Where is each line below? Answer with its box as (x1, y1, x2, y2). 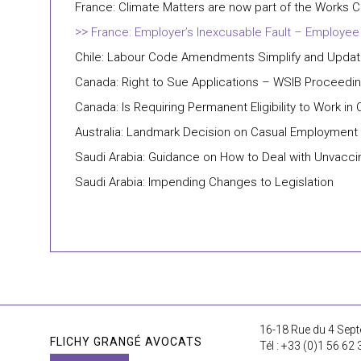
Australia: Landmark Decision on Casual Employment (75, 125, 358, 139)
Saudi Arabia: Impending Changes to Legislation (75, 175, 334, 189)
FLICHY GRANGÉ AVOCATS (50, 335, 202, 348)
